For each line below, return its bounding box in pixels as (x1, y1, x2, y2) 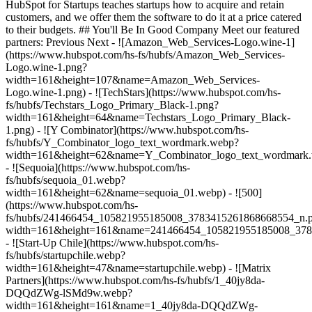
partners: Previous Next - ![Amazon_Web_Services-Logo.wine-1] (6, 36, 295, 48)
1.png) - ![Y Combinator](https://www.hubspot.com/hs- (6, 124, 249, 136)
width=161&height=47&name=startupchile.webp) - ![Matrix (6, 262, 271, 274)
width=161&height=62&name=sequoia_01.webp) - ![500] (6, 187, 262, 198)
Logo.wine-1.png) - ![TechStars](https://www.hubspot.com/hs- (6, 86, 281, 98)
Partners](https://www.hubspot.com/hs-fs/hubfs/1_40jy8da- (6, 274, 265, 286)
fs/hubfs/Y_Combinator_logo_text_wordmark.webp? (6, 136, 239, 148)
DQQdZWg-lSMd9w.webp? (6, 287, 132, 299)
